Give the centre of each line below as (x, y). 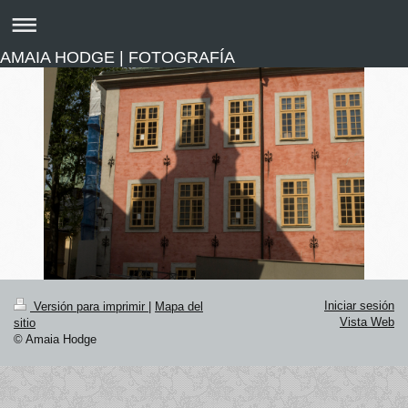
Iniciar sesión (359, 305)
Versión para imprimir (89, 306)
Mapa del (179, 306)
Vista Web (367, 321)
